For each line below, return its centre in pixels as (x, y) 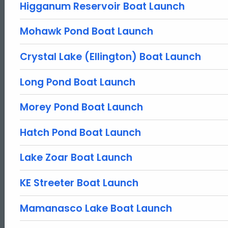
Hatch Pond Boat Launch (80, 132)
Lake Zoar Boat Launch (76, 158)
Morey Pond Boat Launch (81, 107)
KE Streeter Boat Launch (79, 183)
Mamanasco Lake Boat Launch (96, 208)
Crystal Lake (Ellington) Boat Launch (110, 56)
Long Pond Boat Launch (78, 82)
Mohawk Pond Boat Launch (87, 32)
